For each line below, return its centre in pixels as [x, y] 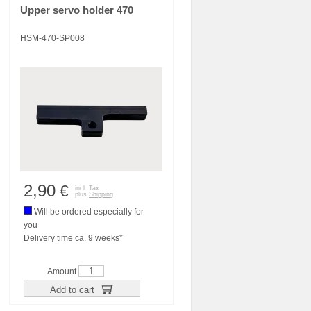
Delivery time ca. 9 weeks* [73, 238]
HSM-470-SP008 [52, 38]
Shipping [101, 194]
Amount [63, 271]
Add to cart [73, 289]
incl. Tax [87, 188]
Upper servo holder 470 [77, 10]
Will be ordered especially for [88, 212]
